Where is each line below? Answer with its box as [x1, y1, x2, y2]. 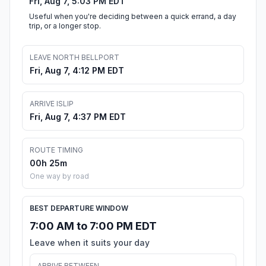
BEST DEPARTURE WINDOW [30, 204, 128, 213]
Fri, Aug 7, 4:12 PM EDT [30, 65, 124, 76]
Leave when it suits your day [30, 237, 150, 248]
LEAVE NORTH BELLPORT [30, 53, 119, 62]
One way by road [30, 172, 89, 181]
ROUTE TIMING [30, 145, 83, 155]
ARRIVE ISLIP [30, 99, 74, 109]
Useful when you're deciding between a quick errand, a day [29, 12, 236, 21]
